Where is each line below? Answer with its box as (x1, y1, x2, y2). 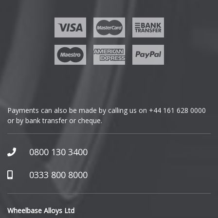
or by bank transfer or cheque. (7, 116, 102, 125)
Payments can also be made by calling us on (7, 106, 149, 115)
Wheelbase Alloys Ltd (7, 205, 74, 215)
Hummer (15, 167, 43, 176)
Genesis (15, 68, 40, 77)
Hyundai (15, 192, 40, 201)
